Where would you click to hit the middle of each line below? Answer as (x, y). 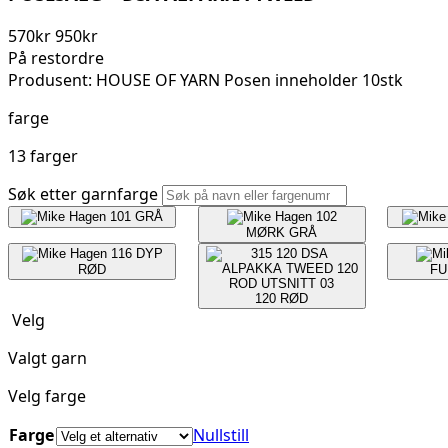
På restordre (56, 58)
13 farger (43, 156)
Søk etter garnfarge (85, 194)
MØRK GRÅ (282, 233)
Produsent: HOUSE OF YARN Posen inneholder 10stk (205, 80)
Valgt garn (47, 358)
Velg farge (47, 396)
